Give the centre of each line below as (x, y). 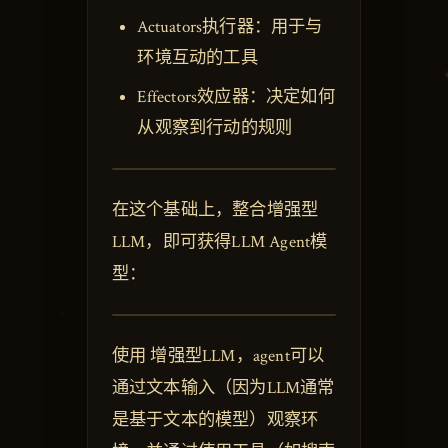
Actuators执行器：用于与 (230, 27)
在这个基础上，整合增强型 (215, 209)
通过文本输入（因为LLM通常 (223, 387)
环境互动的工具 (197, 58)
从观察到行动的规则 (215, 127)
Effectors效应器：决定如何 (236, 96)
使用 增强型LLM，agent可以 (218, 355)
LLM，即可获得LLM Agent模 (219, 241)
